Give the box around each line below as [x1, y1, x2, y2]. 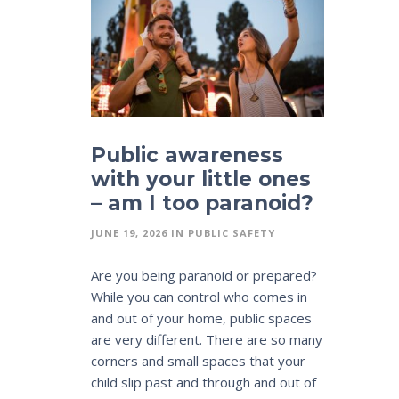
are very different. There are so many [91, 330, 322, 348]
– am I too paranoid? [91, 190, 313, 216]
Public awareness [91, 142, 283, 167]
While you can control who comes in [91, 287, 307, 305]
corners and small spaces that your [91, 351, 305, 370]
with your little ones [91, 166, 311, 191]
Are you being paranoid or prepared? [91, 265, 317, 284]
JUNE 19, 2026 [91, 225, 171, 240]
